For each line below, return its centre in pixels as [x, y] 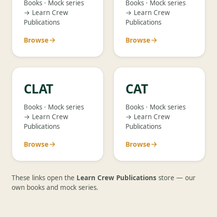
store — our [176, 178]
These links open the [44, 178]
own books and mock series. [55, 187]
